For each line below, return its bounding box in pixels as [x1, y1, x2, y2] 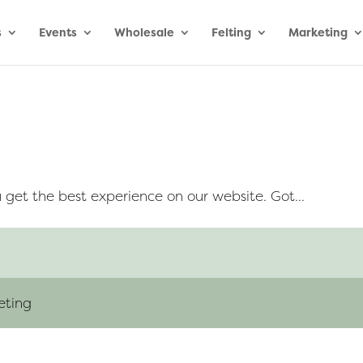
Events [38, 24, 77, 40]
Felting [211, 24, 251, 40]
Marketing [288, 24, 348, 40]
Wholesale [113, 24, 174, 40]
